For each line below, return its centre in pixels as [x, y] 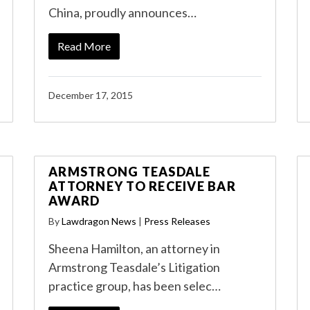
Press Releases [177, 221]
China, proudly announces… [122, 12]
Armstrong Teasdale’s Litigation [134, 267]
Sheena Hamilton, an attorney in [134, 248]
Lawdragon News [99, 221]
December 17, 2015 [91, 95]
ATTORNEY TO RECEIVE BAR [142, 186]
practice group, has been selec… [135, 286]
